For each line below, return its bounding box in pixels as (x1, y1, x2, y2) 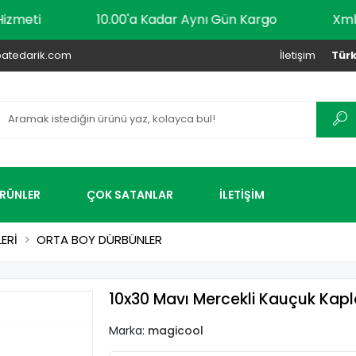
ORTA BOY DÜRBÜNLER (37, 231, 162, 248)
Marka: (108, 323, 148, 339)
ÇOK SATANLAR (87, 186, 173, 203)
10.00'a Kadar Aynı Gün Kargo (130, 10, 311, 29)
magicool (147, 323, 203, 339)
